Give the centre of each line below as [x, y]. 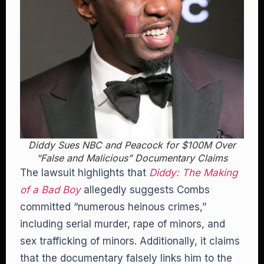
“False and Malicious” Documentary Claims [132, 158]
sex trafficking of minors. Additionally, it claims [130, 241]
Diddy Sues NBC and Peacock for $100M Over [132, 145]
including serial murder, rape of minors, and [123, 224]
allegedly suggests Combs [145, 190]
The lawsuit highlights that [85, 173]
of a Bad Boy [50, 190]
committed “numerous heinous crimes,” [113, 207]
